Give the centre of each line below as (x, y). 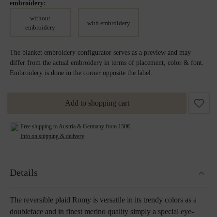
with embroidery (108, 23)
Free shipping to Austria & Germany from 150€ (75, 126)
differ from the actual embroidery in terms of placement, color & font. (107, 63)
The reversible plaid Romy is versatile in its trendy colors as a (103, 200)
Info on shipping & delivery (52, 136)
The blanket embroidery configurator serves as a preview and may (100, 53)
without (40, 18)
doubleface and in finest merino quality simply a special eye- (102, 211)
